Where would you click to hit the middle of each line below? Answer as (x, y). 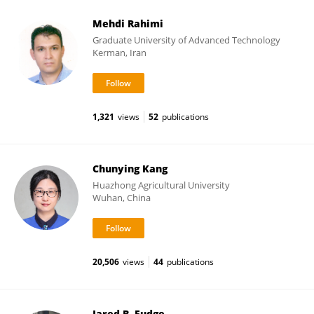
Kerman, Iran (120, 53)
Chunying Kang (130, 169)
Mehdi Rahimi (128, 23)
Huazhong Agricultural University (161, 185)
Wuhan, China (122, 198)
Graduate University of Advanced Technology (186, 40)
